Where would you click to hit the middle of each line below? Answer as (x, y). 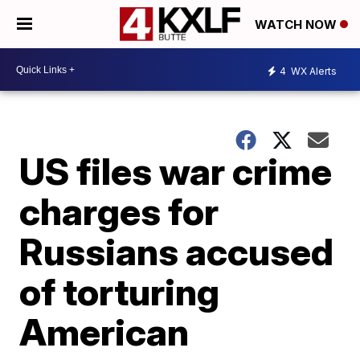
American (104, 332)
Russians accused (177, 252)
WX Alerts (313, 71)
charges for (119, 211)
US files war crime (176, 171)
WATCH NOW (297, 25)
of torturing (120, 292)
